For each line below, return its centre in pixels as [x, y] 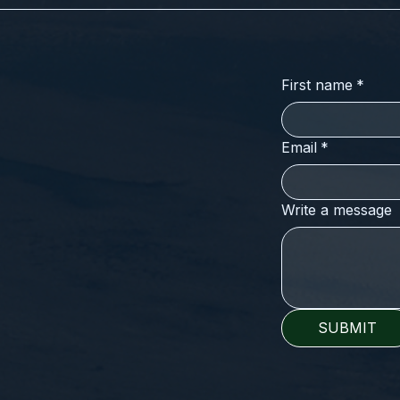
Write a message [337, 210]
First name [317, 85]
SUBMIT [347, 328]
